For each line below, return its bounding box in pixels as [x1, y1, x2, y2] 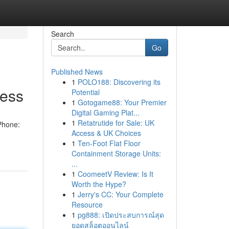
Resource [71, 199, 103, 210]
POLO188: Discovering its [77, 77, 161, 87]
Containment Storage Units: [71, 148, 161, 158]
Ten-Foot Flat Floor [77, 138, 141, 148]
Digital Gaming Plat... [71, 107, 140, 118]
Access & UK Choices [71, 128, 141, 138]
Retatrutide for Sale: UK [77, 118, 154, 128]
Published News [51, 66, 103, 77]
